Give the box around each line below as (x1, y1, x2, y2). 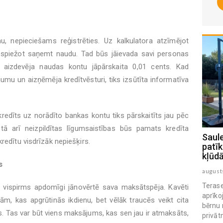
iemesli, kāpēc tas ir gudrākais (49, 141, 169, 152)
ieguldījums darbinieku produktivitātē (49, 151, 198, 162)
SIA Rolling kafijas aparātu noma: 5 (49, 132, 188, 143)
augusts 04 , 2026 (49, 167, 102, 175)
